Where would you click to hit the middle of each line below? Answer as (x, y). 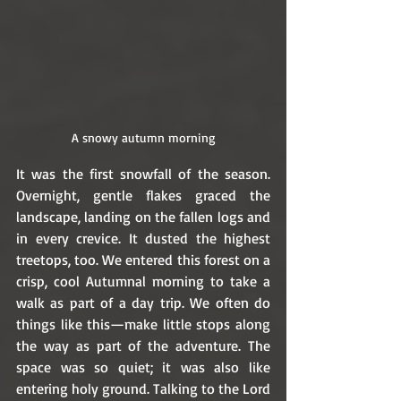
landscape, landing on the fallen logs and (143, 217)
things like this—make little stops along (143, 324)
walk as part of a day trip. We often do (143, 303)
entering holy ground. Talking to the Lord (143, 389)
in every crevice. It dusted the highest (143, 239)
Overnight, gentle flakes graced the (143, 196)
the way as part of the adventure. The (143, 346)
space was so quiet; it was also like (143, 367)
